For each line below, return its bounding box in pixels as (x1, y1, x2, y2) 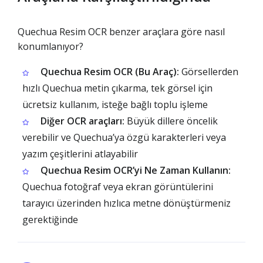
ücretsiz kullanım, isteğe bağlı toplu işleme (22, 98, 208, 111)
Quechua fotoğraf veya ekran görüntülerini (22, 180, 213, 193)
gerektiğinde (22, 213, 78, 226)
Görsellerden (179, 65, 238, 78)
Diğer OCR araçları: (41, 114, 124, 127)
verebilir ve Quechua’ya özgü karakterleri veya (22, 131, 226, 144)
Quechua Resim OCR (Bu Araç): (41, 65, 179, 78)
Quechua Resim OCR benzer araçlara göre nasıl (18, 25, 225, 38)
